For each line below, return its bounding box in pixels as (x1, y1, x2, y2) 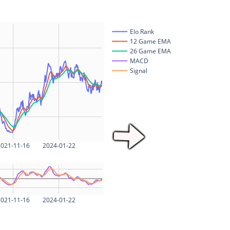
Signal (129, 66, 147, 75)
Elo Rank (129, 27, 155, 36)
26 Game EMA (129, 47, 171, 56)
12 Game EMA (129, 37, 171, 46)
